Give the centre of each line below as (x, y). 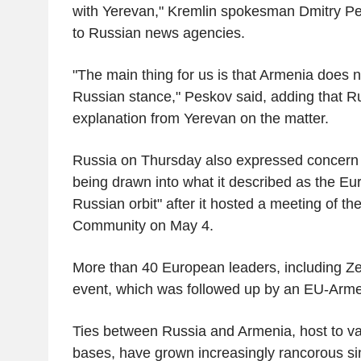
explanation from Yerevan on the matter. (200, 118)
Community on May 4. (143, 225)
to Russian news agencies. (158, 33)
